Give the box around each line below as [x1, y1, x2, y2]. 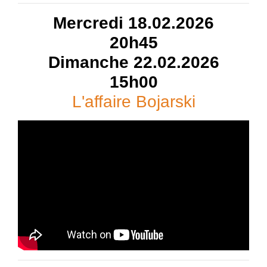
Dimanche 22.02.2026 [48, 52, 219, 72]
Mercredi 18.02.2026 [53, 13, 214, 32]
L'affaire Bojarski [72, 92, 195, 111]
